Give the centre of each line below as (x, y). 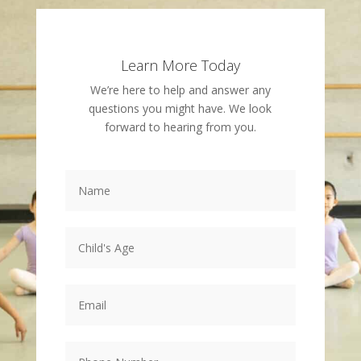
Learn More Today (180, 66)
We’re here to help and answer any (180, 90)
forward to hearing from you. (180, 127)
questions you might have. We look (180, 109)
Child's (84, 225)
